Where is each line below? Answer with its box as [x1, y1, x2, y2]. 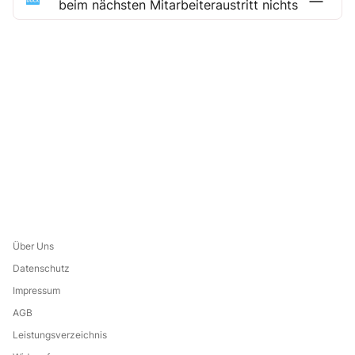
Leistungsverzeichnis [13, 329, 107, 341]
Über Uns [13, 240, 54, 252]
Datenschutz [13, 262, 70, 274]
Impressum [13, 284, 60, 296]
